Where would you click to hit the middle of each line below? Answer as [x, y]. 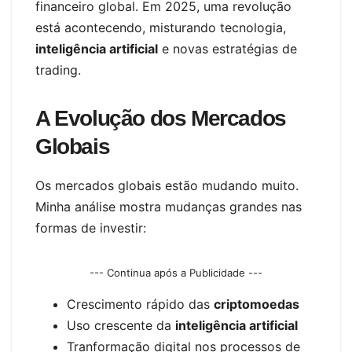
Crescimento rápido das [140, 304]
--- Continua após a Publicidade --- [176, 273]
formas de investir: [91, 228]
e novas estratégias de [227, 49]
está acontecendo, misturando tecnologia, [161, 28]
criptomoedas [257, 304]
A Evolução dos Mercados [161, 119]
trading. [58, 70]
